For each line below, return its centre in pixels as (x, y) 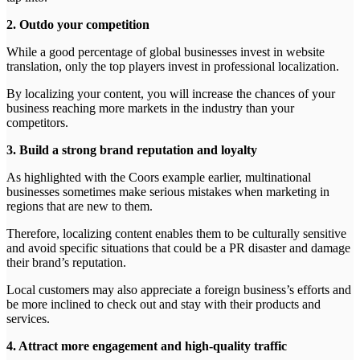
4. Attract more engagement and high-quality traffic (147, 346)
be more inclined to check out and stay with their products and (164, 304)
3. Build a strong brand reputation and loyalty (132, 149)
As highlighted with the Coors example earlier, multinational (159, 177)
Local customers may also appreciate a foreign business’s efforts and (179, 289)
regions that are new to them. (80, 206)
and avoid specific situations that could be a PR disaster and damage (178, 247)
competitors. (37, 122)
